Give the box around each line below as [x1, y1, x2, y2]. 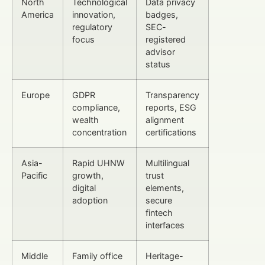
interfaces [146, 219, 185, 230]
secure [146, 195, 172, 205]
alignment [146, 114, 184, 125]
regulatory [72, 21, 112, 32]
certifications [146, 127, 196, 137]
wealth [72, 114, 99, 125]
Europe [21, 89, 50, 100]
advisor [146, 46, 175, 57]
